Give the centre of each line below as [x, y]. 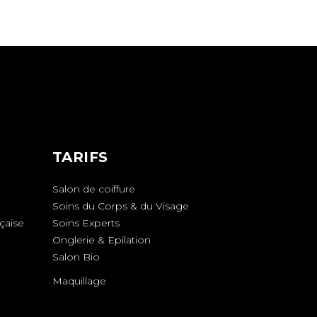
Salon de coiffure [93, 189]
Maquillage [80, 281]
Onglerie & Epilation [101, 240]
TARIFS [80, 157]
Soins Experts [86, 223]
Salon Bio [76, 257]
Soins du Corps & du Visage [120, 206]
